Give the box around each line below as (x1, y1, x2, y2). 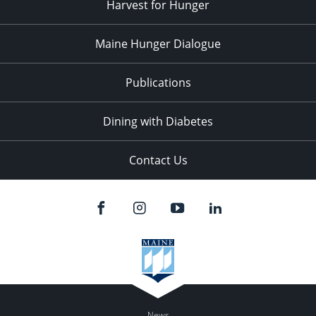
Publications (125, 75, 191, 91)
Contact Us (128, 152, 188, 169)
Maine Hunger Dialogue (95, 36, 221, 52)
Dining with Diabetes (103, 114, 213, 130)
